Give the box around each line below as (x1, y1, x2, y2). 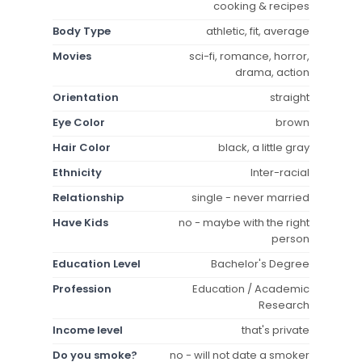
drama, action (235, 64, 309, 80)
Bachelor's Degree (211, 255, 309, 271)
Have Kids (53, 214, 108, 230)
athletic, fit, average (206, 23, 309, 39)
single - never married (192, 189, 309, 205)
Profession (53, 280, 112, 297)
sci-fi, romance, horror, (189, 48, 309, 64)
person (271, 230, 309, 246)
